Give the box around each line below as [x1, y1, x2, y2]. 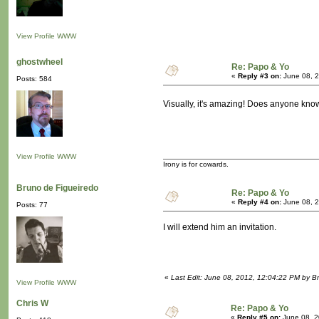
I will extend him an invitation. [163, 222, 276, 233]
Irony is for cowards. [163, 160, 229, 169]
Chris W [16, 298, 48, 309]
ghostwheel [16, 57, 63, 68]
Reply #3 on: [238, 72, 281, 80]
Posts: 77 [16, 201, 48, 209]
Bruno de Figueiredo [16, 183, 98, 194]
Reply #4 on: [238, 198, 281, 206]
